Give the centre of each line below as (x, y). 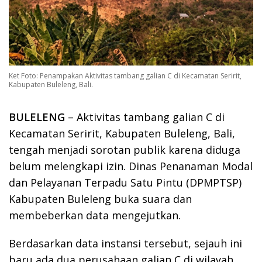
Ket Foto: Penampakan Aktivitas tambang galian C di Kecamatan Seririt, (125, 76)
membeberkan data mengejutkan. (95, 215)
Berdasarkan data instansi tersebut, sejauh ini (125, 243)
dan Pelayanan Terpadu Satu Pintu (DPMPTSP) (125, 182)
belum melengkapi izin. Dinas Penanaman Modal (131, 166)
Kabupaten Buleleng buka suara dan (100, 199)
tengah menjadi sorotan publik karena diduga (125, 150)
